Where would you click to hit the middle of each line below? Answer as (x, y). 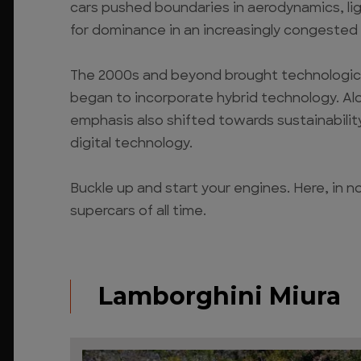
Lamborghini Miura (220, 296)
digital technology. (131, 144)
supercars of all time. (138, 212)
